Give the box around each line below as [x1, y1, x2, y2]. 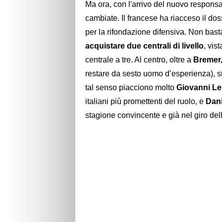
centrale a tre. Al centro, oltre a [85, 55, 193, 64]
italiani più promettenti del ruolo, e [85, 97, 206, 106]
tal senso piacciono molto [85, 83, 176, 92]
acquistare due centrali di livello [85, 42, 204, 51]
